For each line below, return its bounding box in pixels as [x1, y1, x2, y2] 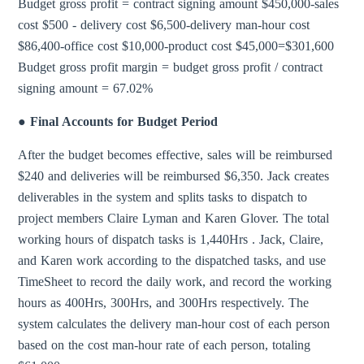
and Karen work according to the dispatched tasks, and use [18, 253, 327, 268]
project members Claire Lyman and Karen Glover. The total [18, 211, 330, 226]
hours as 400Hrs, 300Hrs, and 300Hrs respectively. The [18, 296, 310, 310]
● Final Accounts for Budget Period [18, 115, 219, 129]
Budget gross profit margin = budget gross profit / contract [18, 60, 323, 75]
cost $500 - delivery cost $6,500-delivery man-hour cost [18, 18, 310, 32]
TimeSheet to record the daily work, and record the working [18, 275, 332, 289]
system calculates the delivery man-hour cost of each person [18, 317, 331, 331]
